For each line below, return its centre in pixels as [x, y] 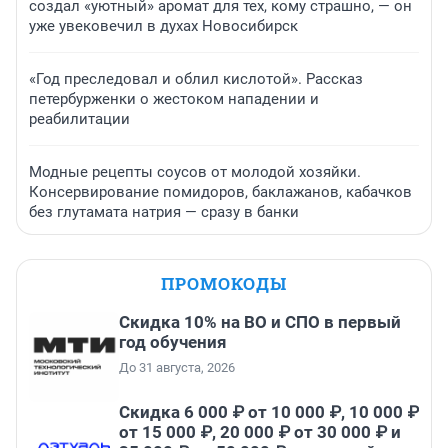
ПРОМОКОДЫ [224, 284]
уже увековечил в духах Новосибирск [163, 26]
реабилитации [79, 119]
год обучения [173, 342]
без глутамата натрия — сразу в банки [164, 212]
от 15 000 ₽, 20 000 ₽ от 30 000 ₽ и [260, 432]
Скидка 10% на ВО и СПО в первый [260, 322]
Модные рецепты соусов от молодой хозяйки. [195, 172]
